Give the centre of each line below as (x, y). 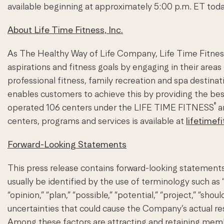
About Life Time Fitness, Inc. (65, 30)
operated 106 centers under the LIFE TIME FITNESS (111, 107)
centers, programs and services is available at (97, 121)
